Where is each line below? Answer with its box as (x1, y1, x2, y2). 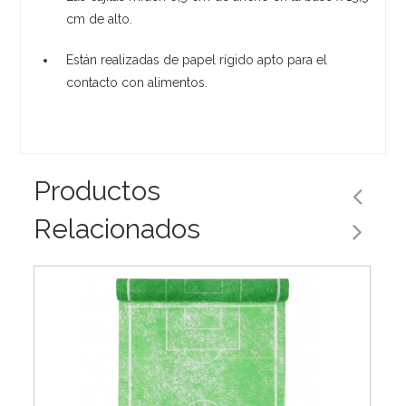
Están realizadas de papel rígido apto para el (66, 52, 328, 67)
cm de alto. (66, 11, 133, 26)
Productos (34, 174, 161, 207)
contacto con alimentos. (66, 74, 208, 90)
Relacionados (34, 212, 201, 245)
